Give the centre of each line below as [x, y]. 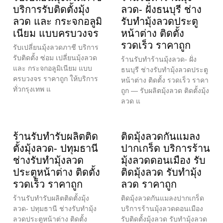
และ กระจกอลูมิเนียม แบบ [53, 68]
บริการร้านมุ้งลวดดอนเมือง [162, 208]
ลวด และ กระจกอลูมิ [57, 21]
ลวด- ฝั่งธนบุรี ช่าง [161, 9]
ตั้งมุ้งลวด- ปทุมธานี [56, 148]
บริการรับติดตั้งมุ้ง [51, 9]
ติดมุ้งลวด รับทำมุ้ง [161, 172]
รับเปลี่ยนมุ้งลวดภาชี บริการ [56, 47]
